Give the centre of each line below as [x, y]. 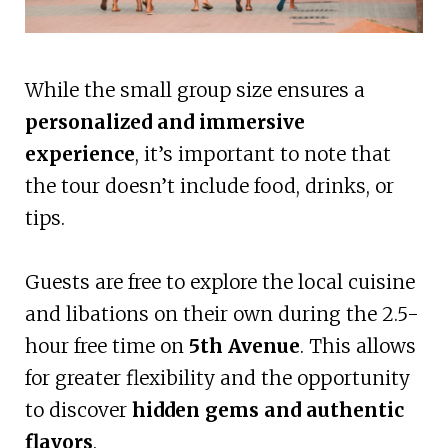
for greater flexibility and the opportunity [217, 377]
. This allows [357, 345]
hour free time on [106, 345]
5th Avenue [244, 345]
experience [79, 153]
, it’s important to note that [262, 153]
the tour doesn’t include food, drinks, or [209, 185]
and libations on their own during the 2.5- [221, 313]
